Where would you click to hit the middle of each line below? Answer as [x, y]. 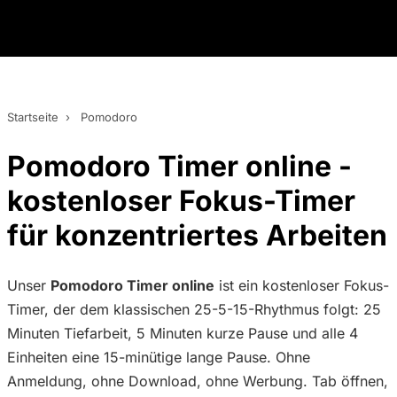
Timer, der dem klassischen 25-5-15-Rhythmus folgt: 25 [194, 309]
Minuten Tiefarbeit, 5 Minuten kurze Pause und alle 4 [183, 333]
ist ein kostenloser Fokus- [302, 285]
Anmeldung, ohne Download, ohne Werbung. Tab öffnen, [198, 381]
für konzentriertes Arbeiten [197, 235]
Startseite [33, 117]
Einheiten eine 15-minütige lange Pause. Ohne [159, 357]
